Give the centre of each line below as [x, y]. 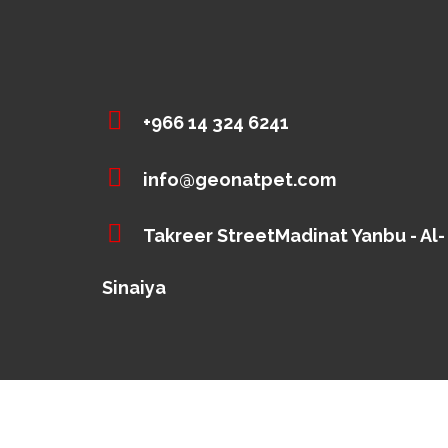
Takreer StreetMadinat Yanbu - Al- [294, 235]
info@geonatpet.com [239, 179]
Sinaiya [134, 287]
